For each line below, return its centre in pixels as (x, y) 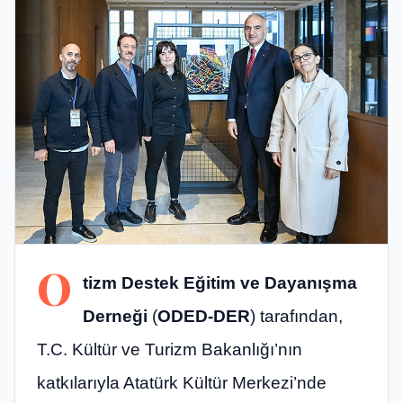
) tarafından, (296, 316)
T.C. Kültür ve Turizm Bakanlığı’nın (170, 349)
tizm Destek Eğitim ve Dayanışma (220, 283)
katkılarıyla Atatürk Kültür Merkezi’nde (182, 383)
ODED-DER (204, 316)
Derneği (115, 316)
